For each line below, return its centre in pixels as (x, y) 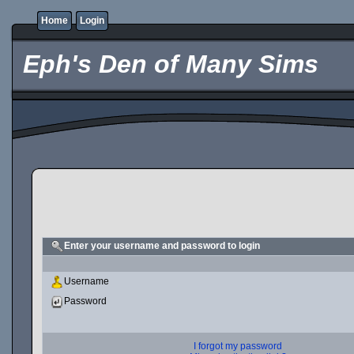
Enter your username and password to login (162, 246)
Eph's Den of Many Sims (167, 64)
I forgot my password (238, 346)
